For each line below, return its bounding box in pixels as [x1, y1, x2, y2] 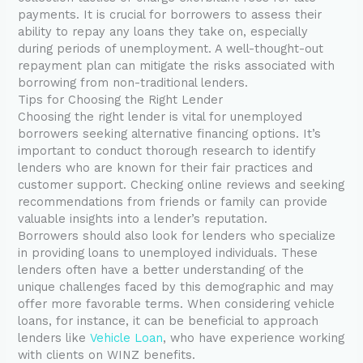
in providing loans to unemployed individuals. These [18, 246, 318, 261]
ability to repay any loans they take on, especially [18, 24, 309, 40]
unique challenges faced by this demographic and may [18, 280, 335, 295]
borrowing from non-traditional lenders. [18, 75, 249, 91]
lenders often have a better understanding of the [18, 263, 305, 278]
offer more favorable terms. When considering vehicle [18, 297, 335, 312]
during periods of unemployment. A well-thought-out [18, 41, 324, 57]
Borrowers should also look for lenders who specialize [18, 228, 336, 244]
